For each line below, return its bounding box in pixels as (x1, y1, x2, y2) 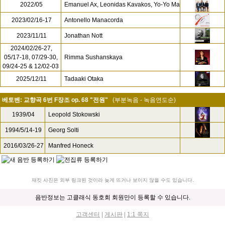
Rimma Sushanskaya (64, 54, 123, 61)
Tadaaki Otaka (64, 75, 103, 82)
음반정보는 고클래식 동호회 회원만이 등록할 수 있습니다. (35, 194, 190, 201)
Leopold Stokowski (48, 111, 100, 118)
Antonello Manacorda (64, 17, 123, 24)
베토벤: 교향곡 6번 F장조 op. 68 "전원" (2, 96, 108, 103)
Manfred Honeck (48, 142, 93, 149)
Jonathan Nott (64, 32, 102, 39)
